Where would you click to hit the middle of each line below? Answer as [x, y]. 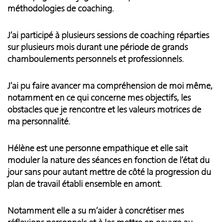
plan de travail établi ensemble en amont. [85, 184]
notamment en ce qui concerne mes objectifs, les [99, 98]
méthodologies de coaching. [61, 9]
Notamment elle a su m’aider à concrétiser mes [96, 211]
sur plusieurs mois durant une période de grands [98, 47]
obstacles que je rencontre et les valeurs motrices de [104, 110]
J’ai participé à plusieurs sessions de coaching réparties [108, 35]
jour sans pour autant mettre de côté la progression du [109, 172]
